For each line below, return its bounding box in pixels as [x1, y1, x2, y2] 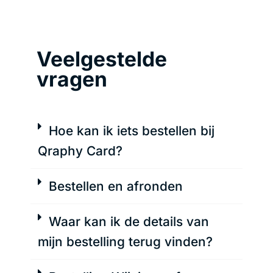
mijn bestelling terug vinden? [38, 233, 213, 249]
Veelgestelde [37, 46, 167, 71]
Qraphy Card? [38, 143, 123, 158]
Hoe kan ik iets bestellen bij [49, 122, 215, 138]
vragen [37, 66, 107, 91]
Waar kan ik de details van [49, 213, 210, 229]
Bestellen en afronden [49, 178, 183, 194]
